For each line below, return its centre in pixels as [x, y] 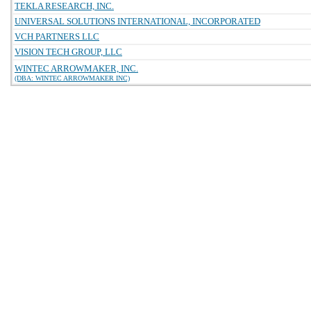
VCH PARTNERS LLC [57, 36]
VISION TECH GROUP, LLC [68, 52]
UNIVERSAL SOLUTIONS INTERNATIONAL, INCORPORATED [137, 21]
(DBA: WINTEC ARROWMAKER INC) [72, 78]
